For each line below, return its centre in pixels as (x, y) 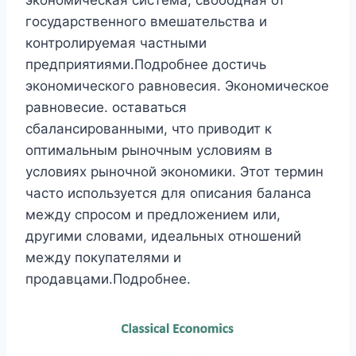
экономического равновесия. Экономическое (177, 86)
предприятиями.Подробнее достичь (146, 64)
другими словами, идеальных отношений (163, 236)
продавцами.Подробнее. (108, 279)
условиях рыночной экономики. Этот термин (174, 172)
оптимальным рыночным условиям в (149, 150)
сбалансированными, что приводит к (149, 129)
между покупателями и (103, 257)
